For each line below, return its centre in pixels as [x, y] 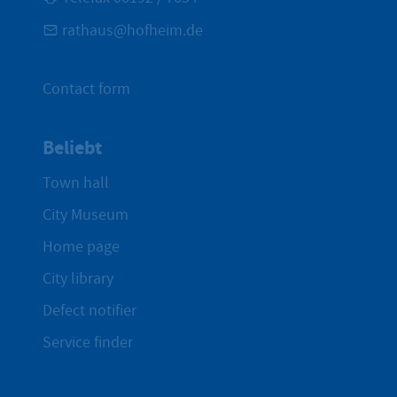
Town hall [76, 183]
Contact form [86, 90]
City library [78, 278]
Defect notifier [90, 310]
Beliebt [72, 148]
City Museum [86, 214]
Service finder [88, 342]
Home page [81, 246]
